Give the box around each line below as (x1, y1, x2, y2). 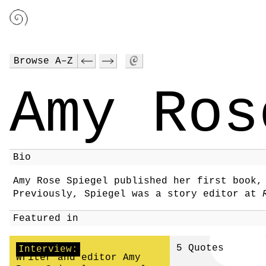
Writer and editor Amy (16, 252, 141, 263)
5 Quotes (176, 243, 224, 254)
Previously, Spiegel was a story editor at (13, 189, 262, 199)
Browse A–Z (14, 56, 73, 66)
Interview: (18, 244, 78, 255)
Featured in (13, 213, 78, 224)
